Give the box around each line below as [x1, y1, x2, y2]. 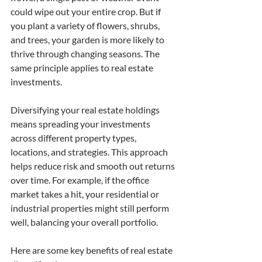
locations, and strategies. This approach [11, 146, 170, 157]
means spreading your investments [11, 118, 152, 129]
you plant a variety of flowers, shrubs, [11, 20, 161, 31]
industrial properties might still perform [11, 202, 171, 213]
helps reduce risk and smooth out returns [11, 160, 177, 171]
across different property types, [11, 132, 138, 143]
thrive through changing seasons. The [11, 48, 161, 59]
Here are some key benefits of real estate [11, 244, 174, 256]
